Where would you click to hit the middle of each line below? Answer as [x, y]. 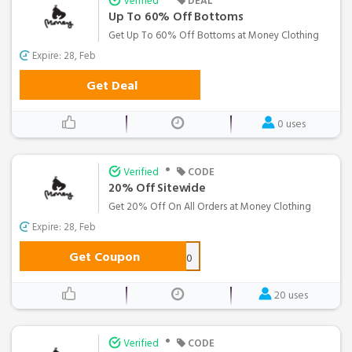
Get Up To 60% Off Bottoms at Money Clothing [214, 35]
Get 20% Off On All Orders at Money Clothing [210, 206]
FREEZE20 [169, 258]
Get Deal [112, 85]
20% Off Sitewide [157, 188]
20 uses [291, 295]
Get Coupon [104, 257]
